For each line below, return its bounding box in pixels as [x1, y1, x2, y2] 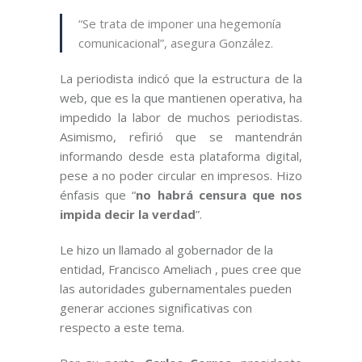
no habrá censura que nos [136, 186, 303, 203]
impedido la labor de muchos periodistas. [60, 108, 302, 125]
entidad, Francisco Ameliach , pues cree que [60, 260, 301, 277]
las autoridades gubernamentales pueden [60, 280, 292, 297]
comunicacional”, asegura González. [78, 34, 273, 51]
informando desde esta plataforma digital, [60, 147, 302, 164]
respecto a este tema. [60, 318, 184, 335]
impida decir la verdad [60, 205, 196, 222]
